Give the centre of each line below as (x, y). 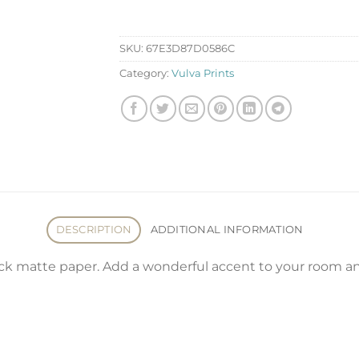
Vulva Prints (203, 73)
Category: (145, 73)
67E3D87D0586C (190, 48)
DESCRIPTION (94, 230)
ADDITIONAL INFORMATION (227, 230)
